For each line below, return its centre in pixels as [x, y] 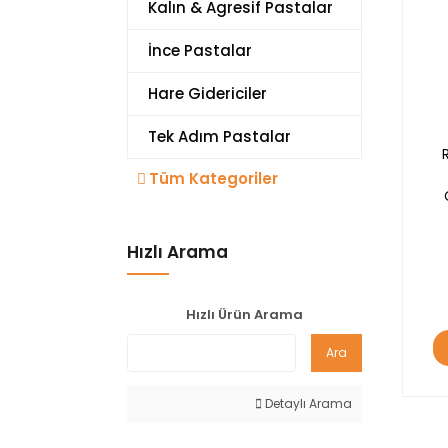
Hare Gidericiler [207, 93]
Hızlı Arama [177, 252]
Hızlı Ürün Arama [244, 314]
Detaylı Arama [307, 403]
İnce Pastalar [200, 50]
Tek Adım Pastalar [219, 136]
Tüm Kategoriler [213, 178]
